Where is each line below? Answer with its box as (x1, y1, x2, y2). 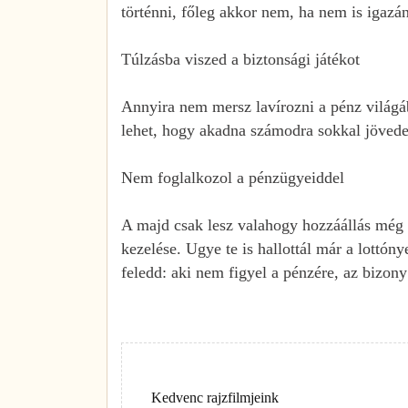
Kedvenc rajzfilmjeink (151, 389, 279, 405)
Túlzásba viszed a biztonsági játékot (121, 49, 360, 68)
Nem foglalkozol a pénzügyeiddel (121, 168, 344, 187)
